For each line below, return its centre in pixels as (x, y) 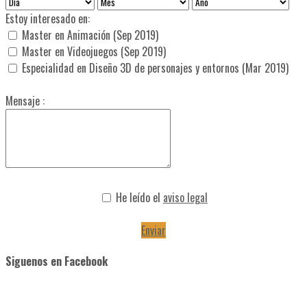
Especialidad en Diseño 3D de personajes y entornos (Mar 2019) (155, 68)
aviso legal (185, 198)
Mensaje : (25, 101)
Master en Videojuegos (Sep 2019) (94, 52)
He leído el (139, 198)
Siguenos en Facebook (57, 261)
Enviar (153, 231)
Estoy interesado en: (48, 19)
